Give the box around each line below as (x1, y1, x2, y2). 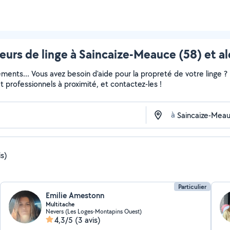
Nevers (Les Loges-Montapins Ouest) (46, 207, 142, 215)
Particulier (178, 182, 206, 191)
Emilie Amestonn (46, 190, 105, 201)
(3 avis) (75, 215, 101, 225)
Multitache (46, 200, 75, 208)
